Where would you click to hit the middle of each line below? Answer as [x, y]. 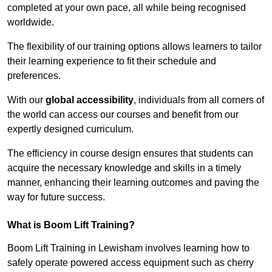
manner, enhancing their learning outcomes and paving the [133, 183]
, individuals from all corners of [199, 100]
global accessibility [90, 100]
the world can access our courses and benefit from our [123, 115]
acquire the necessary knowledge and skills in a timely [124, 168]
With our [26, 100]
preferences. [34, 76]
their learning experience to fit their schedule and [112, 61]
